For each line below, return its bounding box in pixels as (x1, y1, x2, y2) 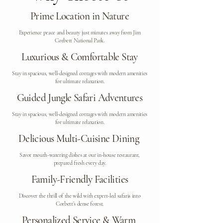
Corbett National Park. (55, 37, 105, 44)
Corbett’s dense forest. (56, 200, 104, 207)
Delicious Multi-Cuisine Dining (18, 132, 139, 145)
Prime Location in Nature (30, 10, 129, 22)
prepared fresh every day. (53, 159, 106, 166)
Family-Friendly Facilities (31, 173, 128, 186)
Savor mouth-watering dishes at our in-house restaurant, (19, 151, 140, 158)
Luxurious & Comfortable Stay (21, 51, 138, 63)
